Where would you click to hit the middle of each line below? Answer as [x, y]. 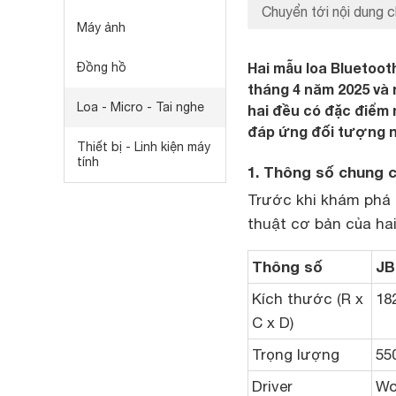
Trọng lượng [296, 354]
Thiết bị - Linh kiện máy [144, 147]
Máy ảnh [101, 27]
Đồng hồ [102, 67]
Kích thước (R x [308, 299]
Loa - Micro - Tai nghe [141, 107]
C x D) [273, 323]
